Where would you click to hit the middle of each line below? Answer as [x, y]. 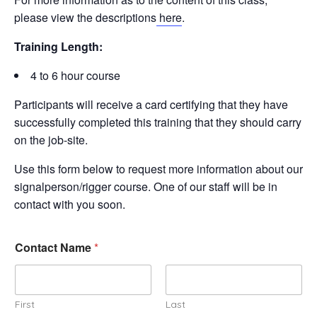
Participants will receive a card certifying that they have [151, 104]
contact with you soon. [71, 204]
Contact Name [54, 247]
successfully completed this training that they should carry [158, 122]
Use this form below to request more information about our [158, 168]
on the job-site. [51, 139]
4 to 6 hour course [75, 75]
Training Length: [58, 46]
